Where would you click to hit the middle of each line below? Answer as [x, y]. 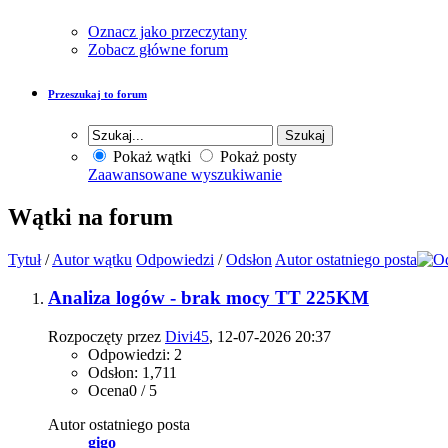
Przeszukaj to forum [97, 93]
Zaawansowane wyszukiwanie [185, 174]
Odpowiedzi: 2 [135, 355]
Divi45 [187, 337]
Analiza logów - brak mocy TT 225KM [208, 298]
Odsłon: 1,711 [132, 373]
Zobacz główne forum [158, 49]
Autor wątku [92, 259]
